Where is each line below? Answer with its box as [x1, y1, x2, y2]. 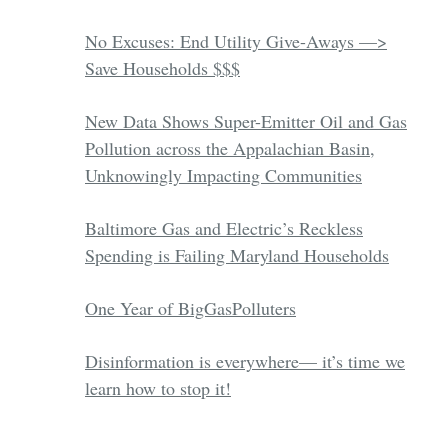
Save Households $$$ [85, 56, 240, 81]
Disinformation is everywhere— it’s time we [85, 349, 405, 374]
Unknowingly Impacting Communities [85, 163, 362, 188]
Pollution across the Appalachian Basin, [85, 136, 375, 161]
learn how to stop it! [85, 376, 231, 401]
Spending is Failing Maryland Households [85, 243, 389, 268]
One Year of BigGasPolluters [85, 296, 296, 321]
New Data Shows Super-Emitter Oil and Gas [85, 109, 407, 134]
